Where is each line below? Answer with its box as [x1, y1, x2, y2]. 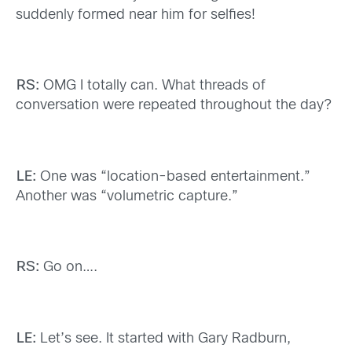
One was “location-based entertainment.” [35, 170, 310, 184]
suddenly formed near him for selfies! [16, 8, 255, 22]
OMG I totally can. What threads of [38, 79, 266, 93]
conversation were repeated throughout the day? [16, 99, 332, 113]
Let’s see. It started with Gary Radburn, [35, 332, 291, 346]
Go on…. [38, 261, 97, 275]
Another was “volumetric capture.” [16, 189, 238, 203]
